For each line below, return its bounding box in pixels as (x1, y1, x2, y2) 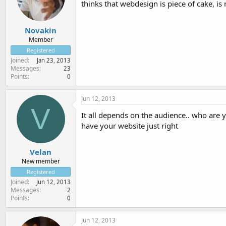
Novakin (25, 25, 56, 35)
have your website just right (81, 120, 178, 131)
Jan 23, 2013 (37, 56, 71, 64)
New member (21, 157, 60, 165)
